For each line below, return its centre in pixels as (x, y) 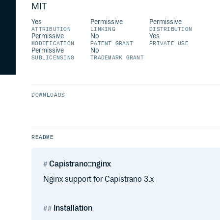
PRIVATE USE (169, 43)
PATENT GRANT (112, 43)
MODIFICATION (53, 43)
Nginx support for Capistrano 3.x (98, 179)
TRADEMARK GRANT (117, 58)
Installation (73, 208)
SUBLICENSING (53, 58)
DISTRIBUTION (171, 29)
